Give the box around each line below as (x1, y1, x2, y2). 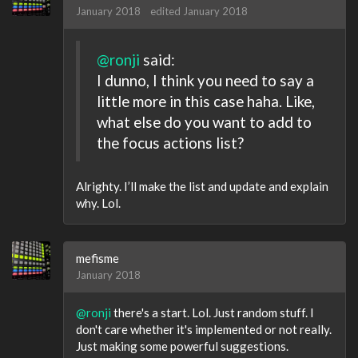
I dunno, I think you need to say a (97, 70, 314, 89)
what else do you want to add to (97, 112, 312, 131)
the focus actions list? (97, 133, 244, 152)
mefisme (76, 251, 119, 265)
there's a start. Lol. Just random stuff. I (111, 305, 314, 320)
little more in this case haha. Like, (97, 91, 315, 110)
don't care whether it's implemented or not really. (76, 322, 332, 336)
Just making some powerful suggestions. (76, 339, 288, 353)
